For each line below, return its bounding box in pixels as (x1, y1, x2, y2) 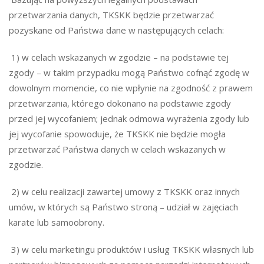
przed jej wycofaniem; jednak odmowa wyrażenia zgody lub (9, 113, 249, 124)
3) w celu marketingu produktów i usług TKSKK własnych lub (9, 243, 254, 255)
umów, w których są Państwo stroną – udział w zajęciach (9, 201, 238, 213)
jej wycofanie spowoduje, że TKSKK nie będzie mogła (9, 128, 226, 140)
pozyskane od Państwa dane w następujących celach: (9, 24, 224, 36)
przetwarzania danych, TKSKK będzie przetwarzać (9, 9, 214, 21)
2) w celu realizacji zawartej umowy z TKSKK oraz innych (9, 186, 240, 197)
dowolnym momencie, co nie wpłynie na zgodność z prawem (9, 82, 253, 94)
